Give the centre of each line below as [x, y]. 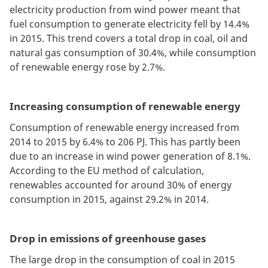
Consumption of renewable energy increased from [124, 128]
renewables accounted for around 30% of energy [121, 185]
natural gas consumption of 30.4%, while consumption [133, 53]
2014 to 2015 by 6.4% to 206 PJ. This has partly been [125, 142]
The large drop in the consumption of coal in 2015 [122, 260]
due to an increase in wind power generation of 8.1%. [130, 156]
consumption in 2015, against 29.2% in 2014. [109, 200]
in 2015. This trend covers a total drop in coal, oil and [129, 39]
